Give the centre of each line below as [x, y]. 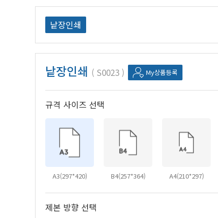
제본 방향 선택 [71, 207]
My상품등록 [162, 73]
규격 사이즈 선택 [75, 105]
